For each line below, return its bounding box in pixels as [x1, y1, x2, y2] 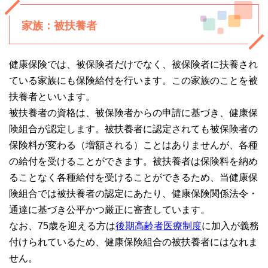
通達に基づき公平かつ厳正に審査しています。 [9, 205, 210, 215]
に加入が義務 [202, 221, 259, 232]
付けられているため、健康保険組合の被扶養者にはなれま [9, 237, 258, 248]
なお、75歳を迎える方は [9, 221, 115, 232]
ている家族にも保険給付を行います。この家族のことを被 [9, 75, 258, 86]
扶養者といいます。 [9, 92, 95, 102]
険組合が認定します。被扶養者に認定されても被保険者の [9, 124, 258, 135]
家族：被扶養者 [22, 20, 97, 32]
